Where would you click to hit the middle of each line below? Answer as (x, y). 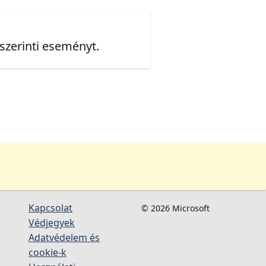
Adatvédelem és (64, 237)
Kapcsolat (50, 208)
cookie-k (47, 252)
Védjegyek (52, 222)
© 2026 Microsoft (175, 208)
